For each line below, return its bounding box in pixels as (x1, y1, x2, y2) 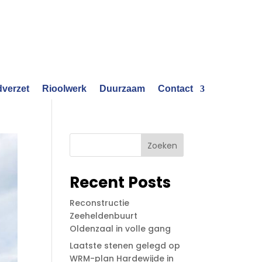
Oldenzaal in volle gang (70, 222, 171, 235)
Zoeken (147, 139, 177, 151)
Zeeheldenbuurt (70, 209, 138, 222)
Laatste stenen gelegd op (70, 239, 181, 251)
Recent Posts (70, 171, 171, 193)
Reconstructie (70, 196, 130, 209)
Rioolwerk (42, 83, 87, 94)
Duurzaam (99, 83, 146, 94)
